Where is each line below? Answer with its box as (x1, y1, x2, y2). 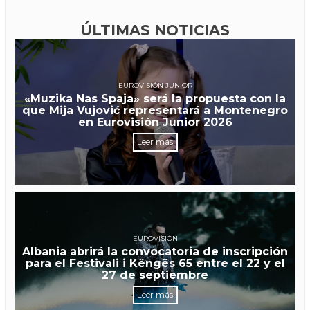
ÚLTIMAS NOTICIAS (80, 21, 230, 39)
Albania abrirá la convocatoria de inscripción (22, 245, 288, 259)
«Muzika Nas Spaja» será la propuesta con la (24, 92, 286, 106)
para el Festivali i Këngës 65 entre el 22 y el (25, 257, 285, 271)
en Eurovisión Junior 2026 (77, 116, 232, 129)
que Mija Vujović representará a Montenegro (22, 104, 288, 118)
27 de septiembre (102, 268, 208, 282)
